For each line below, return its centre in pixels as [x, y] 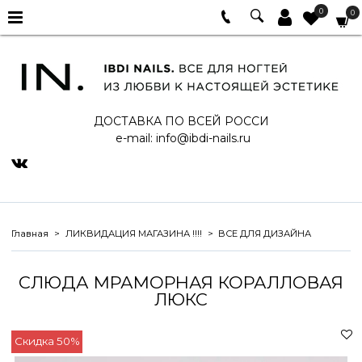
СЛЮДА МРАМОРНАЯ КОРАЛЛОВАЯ [181, 282]
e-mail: [134, 138]
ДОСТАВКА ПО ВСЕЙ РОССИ [181, 121]
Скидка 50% [47, 341]
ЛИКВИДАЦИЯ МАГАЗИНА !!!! [133, 233]
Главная [30, 233]
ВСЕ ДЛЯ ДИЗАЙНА [265, 233]
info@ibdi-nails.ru [203, 138]
